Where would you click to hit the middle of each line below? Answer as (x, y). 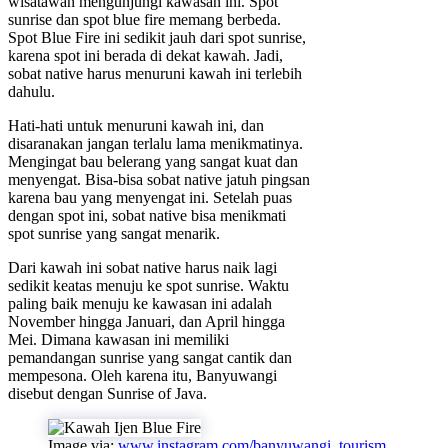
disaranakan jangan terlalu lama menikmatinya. (155, 143)
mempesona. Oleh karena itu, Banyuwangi (142, 375)
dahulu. (31, 91)
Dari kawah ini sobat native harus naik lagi (142, 267)
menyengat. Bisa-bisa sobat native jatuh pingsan (159, 179)
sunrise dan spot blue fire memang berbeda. (144, 19)
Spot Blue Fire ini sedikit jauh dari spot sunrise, (157, 37)
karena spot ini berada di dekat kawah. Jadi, (145, 55)
